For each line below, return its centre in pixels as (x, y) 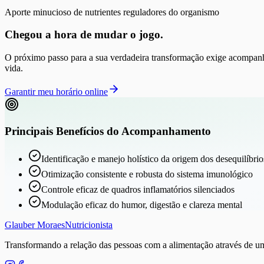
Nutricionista (89, 225)
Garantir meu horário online (56, 92)
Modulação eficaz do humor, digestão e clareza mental (142, 204)
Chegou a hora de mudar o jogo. (84, 35)
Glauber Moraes (35, 225)
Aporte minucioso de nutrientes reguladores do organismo (112, 12)
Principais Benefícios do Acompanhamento (108, 131)
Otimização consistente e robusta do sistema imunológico (147, 174)
